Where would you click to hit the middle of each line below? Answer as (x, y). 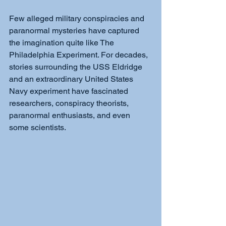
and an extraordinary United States (72, 79)
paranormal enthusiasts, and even (71, 115)
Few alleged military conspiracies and (78, 18)
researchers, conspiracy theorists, (70, 103)
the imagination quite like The (63, 43)
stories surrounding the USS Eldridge (77, 67)
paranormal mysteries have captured (75, 31)
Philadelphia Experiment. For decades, (79, 55)
